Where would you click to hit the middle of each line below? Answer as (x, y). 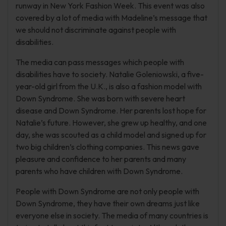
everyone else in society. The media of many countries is (112, 215)
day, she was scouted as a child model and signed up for (111, 135)
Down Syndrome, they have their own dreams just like (108, 203)
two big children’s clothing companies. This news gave (107, 147)
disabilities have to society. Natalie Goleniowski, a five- (110, 74)
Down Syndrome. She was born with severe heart (100, 98)
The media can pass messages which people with (100, 62)
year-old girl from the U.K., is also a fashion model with (109, 86)
